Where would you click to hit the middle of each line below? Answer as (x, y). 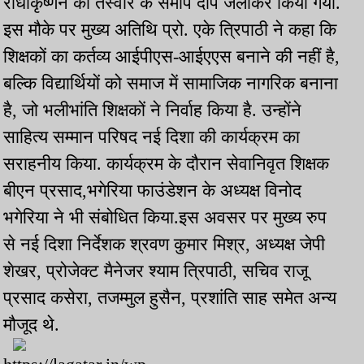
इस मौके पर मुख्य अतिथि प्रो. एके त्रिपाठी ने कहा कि (170, 30)
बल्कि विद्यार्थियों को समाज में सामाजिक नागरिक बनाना (171, 84)
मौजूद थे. (31, 325)
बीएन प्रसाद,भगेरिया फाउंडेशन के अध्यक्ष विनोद (152, 191)
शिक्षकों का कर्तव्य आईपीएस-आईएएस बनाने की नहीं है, (171, 57)
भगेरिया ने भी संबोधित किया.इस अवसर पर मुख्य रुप (165, 218)
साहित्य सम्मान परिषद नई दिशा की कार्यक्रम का (152, 137)
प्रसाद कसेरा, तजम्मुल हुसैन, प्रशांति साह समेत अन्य (170, 298)
